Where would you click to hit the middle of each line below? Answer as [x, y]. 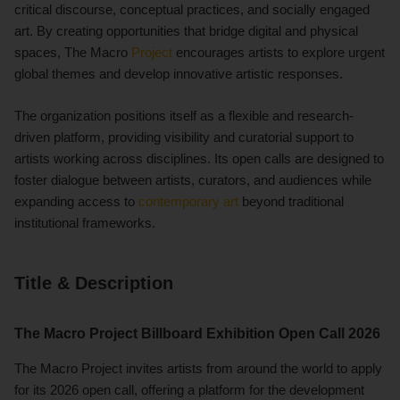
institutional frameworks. [85, 222]
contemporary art [188, 201]
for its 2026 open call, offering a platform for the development [189, 389]
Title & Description [94, 283]
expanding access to [76, 201]
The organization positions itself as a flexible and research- [184, 115]
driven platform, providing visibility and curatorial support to [184, 137]
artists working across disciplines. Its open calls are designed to [199, 158]
